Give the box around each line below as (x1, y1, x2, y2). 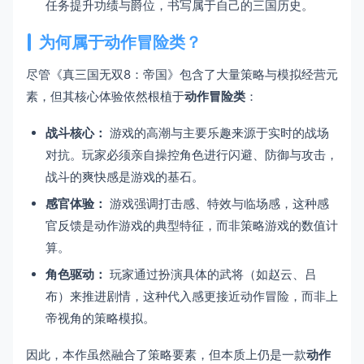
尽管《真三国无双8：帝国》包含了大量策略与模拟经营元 (26, 67, 338, 83)
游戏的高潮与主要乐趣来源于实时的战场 (106, 125, 329, 141)
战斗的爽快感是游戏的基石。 (45, 169, 204, 185)
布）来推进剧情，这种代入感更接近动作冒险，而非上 (45, 288, 338, 305)
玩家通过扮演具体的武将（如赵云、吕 (106, 266, 317, 283)
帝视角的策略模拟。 (45, 310, 155, 327)
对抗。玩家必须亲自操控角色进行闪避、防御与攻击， (45, 147, 338, 163)
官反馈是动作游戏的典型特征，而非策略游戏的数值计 (45, 218, 338, 234)
